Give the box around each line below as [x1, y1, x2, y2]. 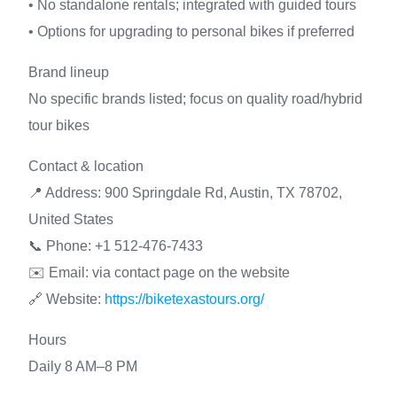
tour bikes [28, 118, 90, 133]
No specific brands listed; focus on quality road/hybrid [28, 91, 362, 106]
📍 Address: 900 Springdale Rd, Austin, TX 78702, [28, 185, 342, 200]
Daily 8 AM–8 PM [28, 359, 137, 374]
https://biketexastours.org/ [105, 292, 264, 307]
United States [28, 212, 113, 227]
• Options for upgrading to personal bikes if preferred [28, 24, 354, 39]
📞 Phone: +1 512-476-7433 [28, 238, 203, 253]
